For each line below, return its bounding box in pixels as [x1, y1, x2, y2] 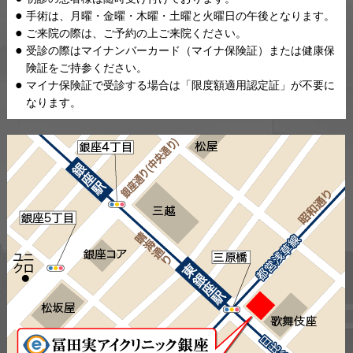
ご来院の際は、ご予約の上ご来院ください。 [26, 27, 247, 40]
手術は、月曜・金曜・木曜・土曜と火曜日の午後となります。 [26, 9, 336, 23]
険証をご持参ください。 [26, 61, 148, 75]
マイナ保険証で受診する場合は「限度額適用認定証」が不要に [26, 79, 336, 92]
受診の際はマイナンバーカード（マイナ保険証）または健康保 [26, 44, 336, 58]
